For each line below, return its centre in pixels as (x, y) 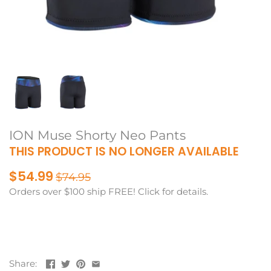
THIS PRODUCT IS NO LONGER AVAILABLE (124, 151)
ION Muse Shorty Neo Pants (97, 135)
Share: (23, 263)
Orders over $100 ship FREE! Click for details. (109, 192)
